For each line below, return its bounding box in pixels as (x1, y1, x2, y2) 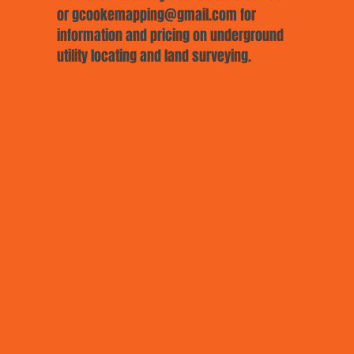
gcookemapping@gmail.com (72, 5, 237, 25)
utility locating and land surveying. (57, 46, 251, 66)
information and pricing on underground (57, 25, 284, 46)
